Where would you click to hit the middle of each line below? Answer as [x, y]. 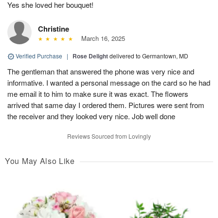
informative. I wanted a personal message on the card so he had [109, 82]
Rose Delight [90, 56]
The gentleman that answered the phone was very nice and [101, 71]
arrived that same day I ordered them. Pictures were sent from [106, 105]
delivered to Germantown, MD [149, 55]
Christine [54, 28]
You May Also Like [40, 161]
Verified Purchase [39, 55]
